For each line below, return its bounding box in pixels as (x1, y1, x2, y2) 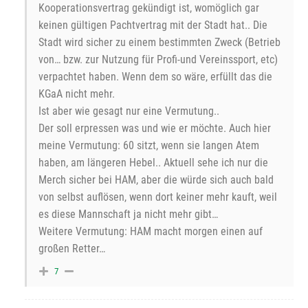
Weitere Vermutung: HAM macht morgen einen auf (38, 225, 263, 239)
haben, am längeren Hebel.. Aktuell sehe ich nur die (38, 156, 268, 170)
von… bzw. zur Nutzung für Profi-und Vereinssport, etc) (38, 53, 278, 67)
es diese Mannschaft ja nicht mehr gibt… (38, 208, 218, 221)
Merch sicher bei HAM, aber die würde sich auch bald (38, 173, 274, 187)
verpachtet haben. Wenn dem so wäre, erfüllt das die (38, 70, 272, 84)
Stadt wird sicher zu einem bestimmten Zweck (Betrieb (38, 36, 280, 49)
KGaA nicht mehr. (38, 87, 115, 101)
